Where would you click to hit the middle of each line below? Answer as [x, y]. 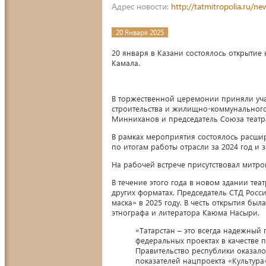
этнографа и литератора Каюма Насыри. [186, 213]
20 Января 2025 [140, 33]
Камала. [127, 63]
